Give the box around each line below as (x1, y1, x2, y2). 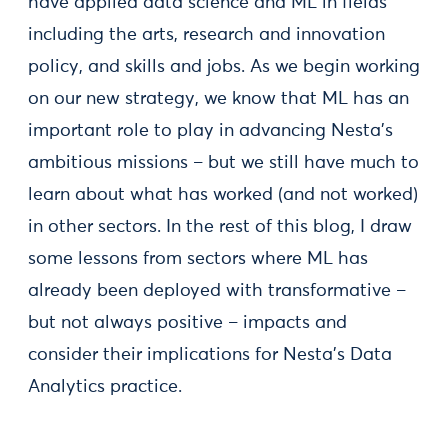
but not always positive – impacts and (28, 314, 347, 332)
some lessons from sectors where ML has (28, 250, 368, 268)
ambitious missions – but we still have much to (28, 154, 419, 172)
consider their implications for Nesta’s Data (28, 346, 392, 364)
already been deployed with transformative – (28, 282, 406, 300)
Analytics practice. (28, 378, 182, 396)
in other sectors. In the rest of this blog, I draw (28, 218, 412, 236)
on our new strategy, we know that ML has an (28, 90, 409, 108)
